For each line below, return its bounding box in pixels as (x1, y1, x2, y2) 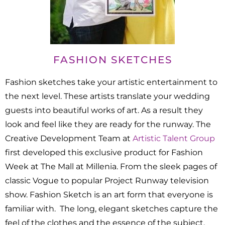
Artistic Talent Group (133, 134, 215, 144)
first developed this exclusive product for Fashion (5, 148, 203, 158)
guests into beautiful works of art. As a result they (5, 105, 203, 116)
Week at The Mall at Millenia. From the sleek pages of (5, 162, 217, 172)
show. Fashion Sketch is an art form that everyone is (5, 190, 213, 200)
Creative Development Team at (5, 134, 133, 144)
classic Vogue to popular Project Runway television (5, 176, 209, 186)
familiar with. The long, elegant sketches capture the (5, 204, 218, 214)
